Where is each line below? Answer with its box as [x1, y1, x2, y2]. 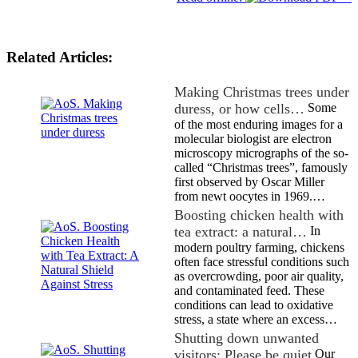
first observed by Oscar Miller [174, 174, 324, 189]
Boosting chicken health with [174, 206, 344, 223]
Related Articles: [6, 48, 113, 66]
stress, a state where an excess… [174, 312, 337, 326]
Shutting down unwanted [174, 329, 319, 346]
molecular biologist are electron [174, 131, 332, 145]
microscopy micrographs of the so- [174, 145, 348, 160]
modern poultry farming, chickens [174, 240, 344, 254]
